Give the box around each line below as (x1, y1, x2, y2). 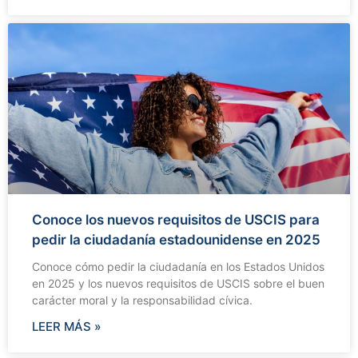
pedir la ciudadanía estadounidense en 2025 (32, 231, 320, 248)
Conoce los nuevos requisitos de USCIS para (32, 211, 320, 228)
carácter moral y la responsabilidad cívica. (32, 292, 253, 307)
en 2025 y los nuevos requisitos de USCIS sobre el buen (32, 276, 324, 290)
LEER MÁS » (32, 318, 101, 334)
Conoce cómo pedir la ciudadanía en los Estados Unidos (32, 259, 324, 273)
